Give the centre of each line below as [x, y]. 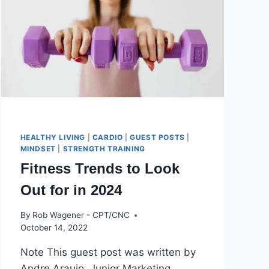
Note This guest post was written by [108, 252]
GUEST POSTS [157, 137]
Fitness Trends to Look [100, 168]
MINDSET [38, 148]
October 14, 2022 [54, 228]
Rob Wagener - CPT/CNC [81, 215]
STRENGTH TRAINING [104, 148]
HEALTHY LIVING [53, 137]
